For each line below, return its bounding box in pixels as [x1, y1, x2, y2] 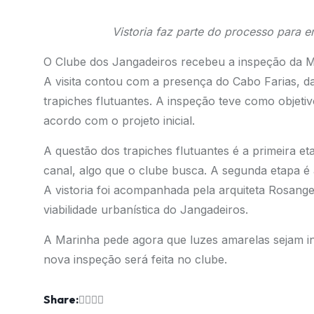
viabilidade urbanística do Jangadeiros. [43, 203, 252, 217]
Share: [43, 292, 78, 306]
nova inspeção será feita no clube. [43, 252, 227, 266]
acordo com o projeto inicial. [43, 114, 198, 128]
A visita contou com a [43, 74, 159, 88]
